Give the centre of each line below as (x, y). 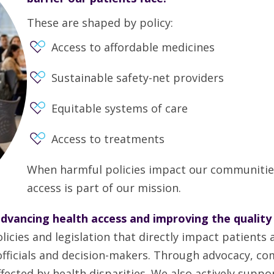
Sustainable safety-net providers (138, 78)
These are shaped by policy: (100, 23)
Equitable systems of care (120, 108)
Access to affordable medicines (133, 47)
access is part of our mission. (104, 188)
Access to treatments (108, 139)
